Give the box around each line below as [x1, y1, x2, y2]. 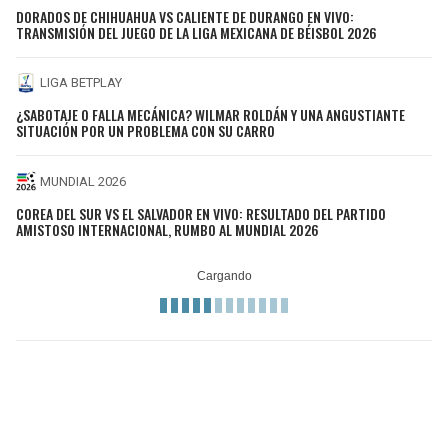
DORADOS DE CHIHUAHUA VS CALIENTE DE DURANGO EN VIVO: [16, 5, 354, 27]
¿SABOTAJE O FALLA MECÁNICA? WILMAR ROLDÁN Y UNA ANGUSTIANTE [16, 104, 405, 126]
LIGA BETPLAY [40, 75, 122, 91]
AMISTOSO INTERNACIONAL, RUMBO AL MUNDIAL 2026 [16, 218, 319, 240]
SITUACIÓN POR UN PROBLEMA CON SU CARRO [16, 120, 275, 142]
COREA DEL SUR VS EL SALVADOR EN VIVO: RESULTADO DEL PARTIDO [16, 202, 386, 224]
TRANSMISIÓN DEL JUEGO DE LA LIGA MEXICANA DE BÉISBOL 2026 [16, 21, 377, 43]
